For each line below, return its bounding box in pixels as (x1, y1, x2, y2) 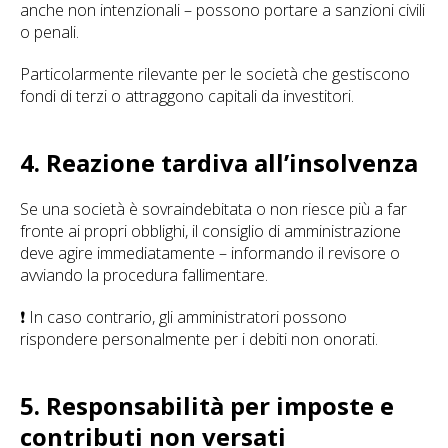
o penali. (20, 21, 79, 43)
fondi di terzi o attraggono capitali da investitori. (20, 85, 354, 107)
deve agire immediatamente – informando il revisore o (20, 242, 400, 264)
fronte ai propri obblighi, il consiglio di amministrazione (20, 220, 401, 242)
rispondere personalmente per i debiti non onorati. (20, 328, 378, 350)
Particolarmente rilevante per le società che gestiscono (20, 63, 410, 85)
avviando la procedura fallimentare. (20, 264, 268, 286)
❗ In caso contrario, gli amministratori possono (20, 306, 347, 328)
